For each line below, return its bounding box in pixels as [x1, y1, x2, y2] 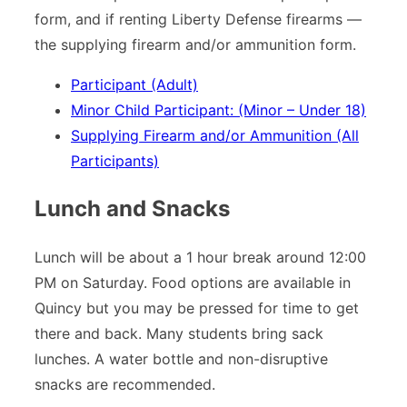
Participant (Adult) [71, 74, 198, 94]
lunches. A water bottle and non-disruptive [35, 349, 328, 368]
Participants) [71, 151, 159, 170]
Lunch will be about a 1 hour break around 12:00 [35, 247, 366, 266]
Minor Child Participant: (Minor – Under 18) [71, 100, 366, 119]
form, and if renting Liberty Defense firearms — [35, 9, 362, 28]
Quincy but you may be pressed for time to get [35, 298, 359, 317]
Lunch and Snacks [35, 194, 230, 222]
